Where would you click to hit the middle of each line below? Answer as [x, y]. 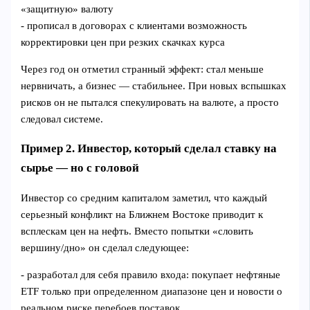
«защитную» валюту [67, 9]
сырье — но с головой [80, 167]
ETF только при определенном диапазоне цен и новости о [152, 291]
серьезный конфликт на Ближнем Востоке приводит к [142, 215]
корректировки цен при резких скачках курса [123, 43]
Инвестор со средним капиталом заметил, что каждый [144, 198]
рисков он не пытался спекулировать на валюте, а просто [150, 102]
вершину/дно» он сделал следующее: [105, 248]
